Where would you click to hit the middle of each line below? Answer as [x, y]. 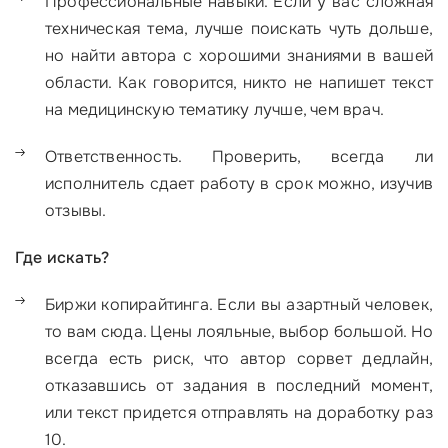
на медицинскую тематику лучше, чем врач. [214, 110]
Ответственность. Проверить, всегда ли [239, 157]
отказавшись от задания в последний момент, [239, 386]
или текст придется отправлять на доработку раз [239, 413]
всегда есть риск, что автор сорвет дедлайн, [239, 359]
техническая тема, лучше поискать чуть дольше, [239, 29]
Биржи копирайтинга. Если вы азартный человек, [239, 305]
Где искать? [62, 258]
